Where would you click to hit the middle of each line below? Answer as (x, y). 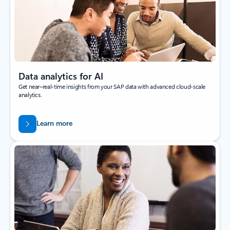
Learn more (54, 123)
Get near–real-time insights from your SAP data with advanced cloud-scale (112, 86)
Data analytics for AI (61, 76)
